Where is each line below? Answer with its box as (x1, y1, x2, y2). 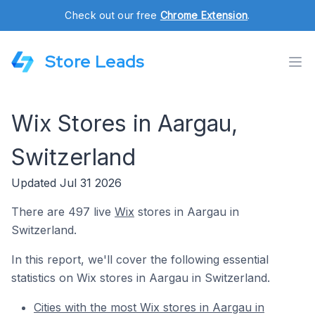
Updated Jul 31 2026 (11, 176, 122, 190)
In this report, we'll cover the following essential (11, 252, 269, 266)
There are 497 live (11, 205, 115, 219)
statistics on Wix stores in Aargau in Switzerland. (11, 271, 270, 285)
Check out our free (65, 9, 160, 21)
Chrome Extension (160, 9, 248, 21)
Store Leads (45, 51, 144, 72)
